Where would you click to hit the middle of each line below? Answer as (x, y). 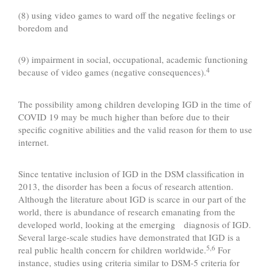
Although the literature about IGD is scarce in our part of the (132, 199)
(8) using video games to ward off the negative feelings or (127, 15)
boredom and (43, 28)
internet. (34, 142)
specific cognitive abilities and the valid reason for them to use (135, 129)
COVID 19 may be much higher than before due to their (124, 116)
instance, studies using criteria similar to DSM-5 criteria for (129, 263)
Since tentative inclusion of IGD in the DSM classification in (131, 174)
